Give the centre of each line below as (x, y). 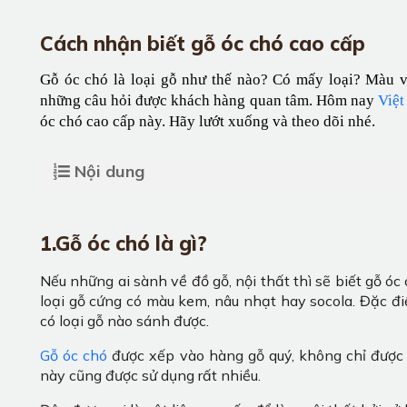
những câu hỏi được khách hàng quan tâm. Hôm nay (209, 100)
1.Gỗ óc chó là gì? (126, 243)
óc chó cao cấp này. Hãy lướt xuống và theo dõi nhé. (208, 121)
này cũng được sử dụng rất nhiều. (150, 375)
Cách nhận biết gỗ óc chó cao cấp (203, 43)
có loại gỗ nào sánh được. (124, 320)
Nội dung (109, 171)
